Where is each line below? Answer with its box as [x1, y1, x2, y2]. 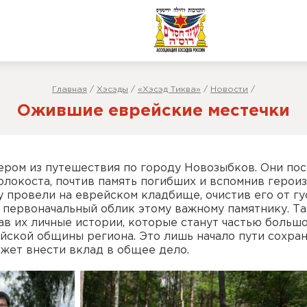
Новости [210, 86, 248, 93]
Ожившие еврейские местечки [17, 103, 290, 119]
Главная [52, 86, 87, 93]
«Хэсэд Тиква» [138, 86, 201, 93]
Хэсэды [97, 86, 128, 93]
